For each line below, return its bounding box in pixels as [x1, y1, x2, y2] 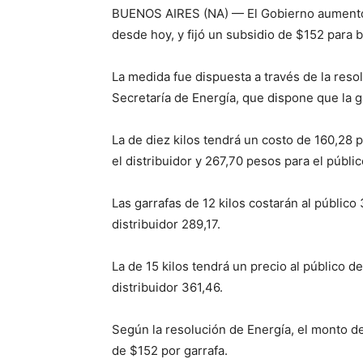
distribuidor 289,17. [112, 216, 220, 232]
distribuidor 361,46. [112, 280, 223, 295]
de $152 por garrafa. [112, 343, 228, 358]
